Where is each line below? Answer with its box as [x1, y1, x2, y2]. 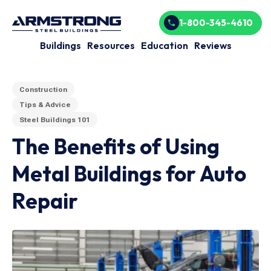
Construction [19, 85, 67, 94]
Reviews [194, 39, 232, 51]
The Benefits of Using [12, 133, 220, 160]
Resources [87, 39, 135, 51]
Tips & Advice [19, 100, 71, 109]
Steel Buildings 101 [19, 115, 90, 124]
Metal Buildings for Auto [12, 160, 246, 187]
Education [140, 39, 188, 51]
